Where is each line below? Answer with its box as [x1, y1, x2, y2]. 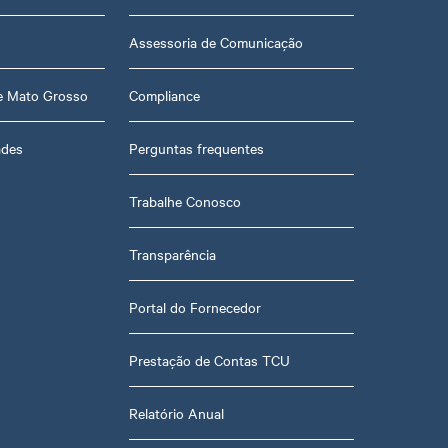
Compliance [129, 84, 201, 105]
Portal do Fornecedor [129, 296, 262, 317]
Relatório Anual [129, 402, 225, 423]
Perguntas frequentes [129, 137, 265, 158]
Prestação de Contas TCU [129, 349, 291, 370]
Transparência [129, 243, 217, 264]
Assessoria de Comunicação [129, 31, 304, 52]
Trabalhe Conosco [129, 190, 242, 211]
